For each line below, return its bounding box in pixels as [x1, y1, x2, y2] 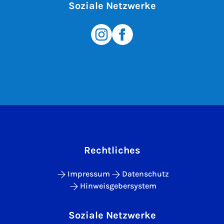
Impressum [67, 168, 110, 178]
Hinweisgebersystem [79, 180, 156, 190]
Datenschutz [121, 168, 169, 178]
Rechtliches [83, 144, 140, 156]
